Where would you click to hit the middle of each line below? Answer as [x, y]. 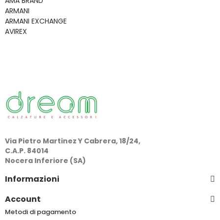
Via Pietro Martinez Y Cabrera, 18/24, [73, 141]
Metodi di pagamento [41, 212]
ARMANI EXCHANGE [36, 21]
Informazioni [32, 179]
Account [23, 199]
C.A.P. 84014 [27, 151]
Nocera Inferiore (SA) [45, 161]
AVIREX [16, 31]
